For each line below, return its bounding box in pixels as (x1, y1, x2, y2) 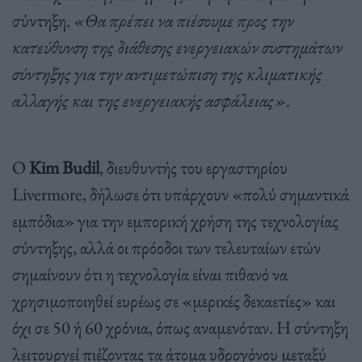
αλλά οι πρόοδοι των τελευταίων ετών (80, 234, 321, 259)
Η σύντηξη (276, 314, 348, 339)
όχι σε (12, 314, 53, 339)
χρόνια (106, 314, 149, 339)
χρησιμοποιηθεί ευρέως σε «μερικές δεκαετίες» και (12, 288, 335, 313)
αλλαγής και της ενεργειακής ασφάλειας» (12, 87, 287, 112)
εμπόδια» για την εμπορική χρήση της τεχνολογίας (12, 208, 339, 233)
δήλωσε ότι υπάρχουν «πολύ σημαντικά (90, 181, 349, 206)
